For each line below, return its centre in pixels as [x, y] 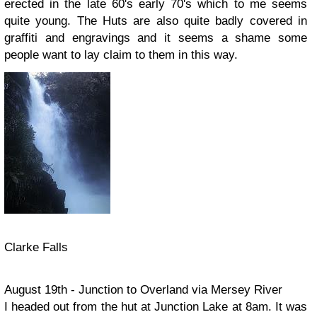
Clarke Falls [36, 247]
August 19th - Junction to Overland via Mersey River [143, 290]
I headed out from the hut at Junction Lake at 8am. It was [156, 307]
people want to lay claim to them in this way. [123, 55]
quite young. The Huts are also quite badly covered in [156, 21]
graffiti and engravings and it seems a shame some [156, 38]
